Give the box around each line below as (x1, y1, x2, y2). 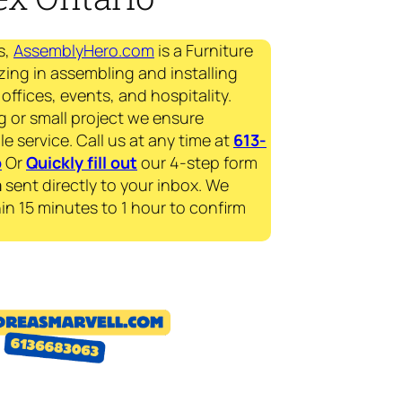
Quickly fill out (26, 152, 137, 174)
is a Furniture (154, 39, 253, 62)
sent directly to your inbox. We (2, 174, 229, 197)
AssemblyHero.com (13, 39, 154, 62)
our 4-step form (137, 152, 258, 174)
